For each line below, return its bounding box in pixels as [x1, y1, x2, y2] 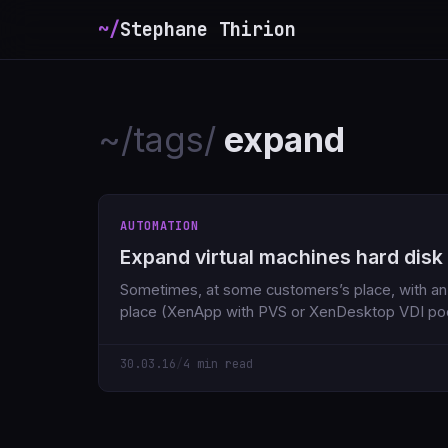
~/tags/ [97, 119, 216, 160]
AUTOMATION [119, 217, 200, 234]
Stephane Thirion [119, 17, 296, 42]
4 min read [182, 355, 253, 372]
